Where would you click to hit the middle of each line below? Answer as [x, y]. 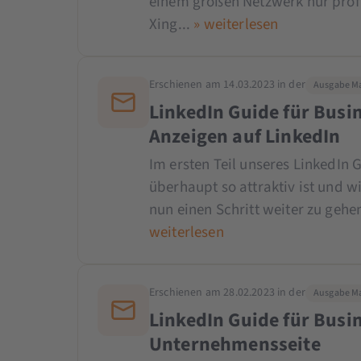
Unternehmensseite [234, 344]
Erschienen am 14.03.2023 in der [227, 85]
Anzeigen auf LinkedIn [245, 136]
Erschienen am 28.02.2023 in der [227, 293]
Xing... [171, 24]
